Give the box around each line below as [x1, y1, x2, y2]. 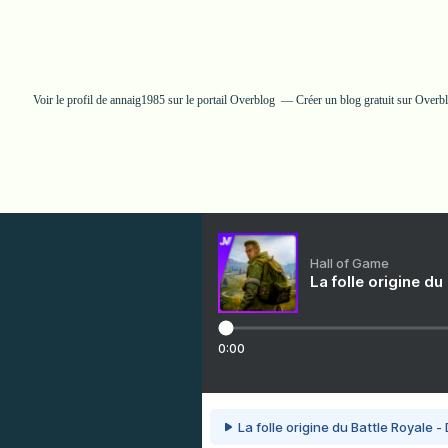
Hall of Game [310, 255, 389, 271]
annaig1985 [110, 93, 165, 107]
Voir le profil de [33, 93, 110, 107]
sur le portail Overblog [165, 93, 275, 107]
